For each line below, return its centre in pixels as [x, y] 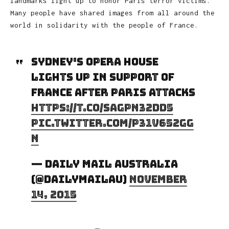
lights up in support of [102, 77]
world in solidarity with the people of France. [104, 25]
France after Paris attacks [113, 92]
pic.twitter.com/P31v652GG [112, 123]
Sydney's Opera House [95, 62]
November [158, 179]
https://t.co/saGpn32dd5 [102, 108]
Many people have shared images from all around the [112, 13]
